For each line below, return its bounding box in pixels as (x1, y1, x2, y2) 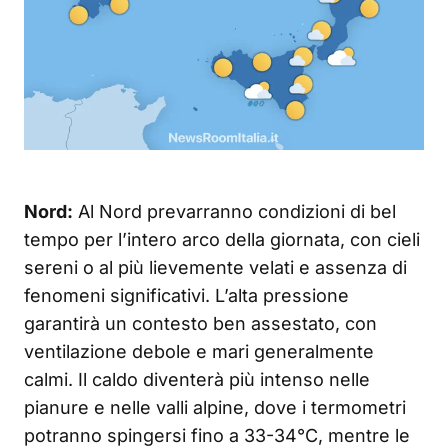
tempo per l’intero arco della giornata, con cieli (24, 228, 420, 250)
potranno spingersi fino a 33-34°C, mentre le (24, 424, 410, 446)
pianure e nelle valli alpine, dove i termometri (24, 396, 406, 418)
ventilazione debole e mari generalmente (24, 340, 374, 362)
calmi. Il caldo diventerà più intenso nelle (24, 368, 370, 390)
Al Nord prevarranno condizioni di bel (73, 200, 396, 222)
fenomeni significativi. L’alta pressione (24, 284, 349, 306)
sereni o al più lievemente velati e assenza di (24, 256, 407, 278)
